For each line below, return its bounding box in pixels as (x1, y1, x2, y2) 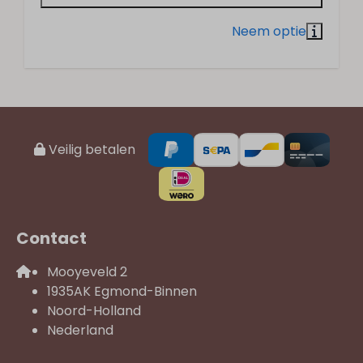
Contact (16, 227, 87, 250)
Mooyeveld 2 (47, 263, 127, 281)
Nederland (47, 321, 113, 340)
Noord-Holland (47, 301, 141, 320)
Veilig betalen (45, 140, 135, 159)
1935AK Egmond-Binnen (47, 282, 197, 301)
